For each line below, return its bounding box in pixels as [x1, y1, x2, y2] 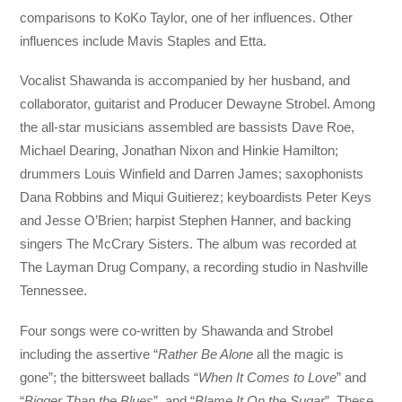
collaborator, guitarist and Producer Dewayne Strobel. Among [20, 96, 376, 112]
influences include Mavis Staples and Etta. [20, 33, 267, 49]
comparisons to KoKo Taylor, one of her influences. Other [20, 10, 354, 26]
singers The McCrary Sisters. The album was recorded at [20, 236, 357, 252]
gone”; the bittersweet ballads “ [20, 369, 199, 385]
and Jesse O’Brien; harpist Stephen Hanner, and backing [20, 213, 352, 229]
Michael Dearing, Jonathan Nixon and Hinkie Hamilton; [20, 143, 339, 159]
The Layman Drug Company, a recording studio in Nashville [20, 259, 369, 275]
